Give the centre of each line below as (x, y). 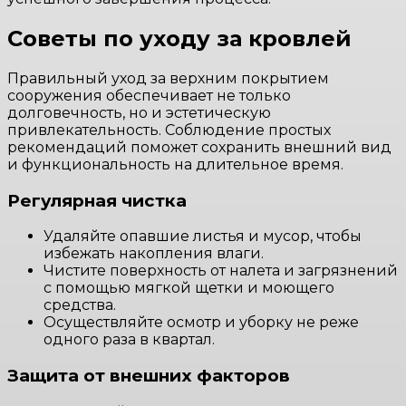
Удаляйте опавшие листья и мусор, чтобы (203, 237)
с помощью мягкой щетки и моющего (189, 288)
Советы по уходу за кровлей (179, 38)
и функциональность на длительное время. (175, 164)
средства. (80, 305)
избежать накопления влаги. (154, 254)
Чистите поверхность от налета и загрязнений (221, 271)
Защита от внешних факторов (149, 375)
